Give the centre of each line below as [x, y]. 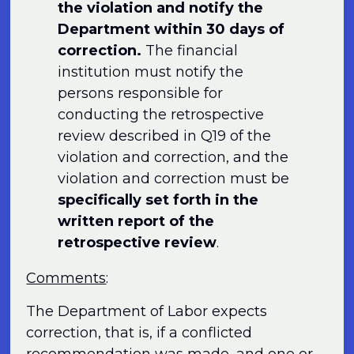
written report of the [136, 222]
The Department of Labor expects [147, 311]
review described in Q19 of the [165, 136]
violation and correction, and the [173, 158]
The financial [190, 51]
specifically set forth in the [158, 200]
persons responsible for [141, 94]
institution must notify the [151, 72]
